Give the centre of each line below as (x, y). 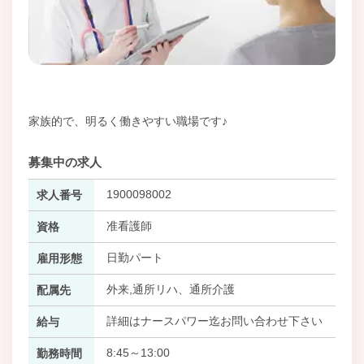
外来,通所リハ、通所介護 (170, 289)
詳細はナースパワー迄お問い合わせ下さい (214, 321)
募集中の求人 (65, 162)
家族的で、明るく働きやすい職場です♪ (128, 121)
